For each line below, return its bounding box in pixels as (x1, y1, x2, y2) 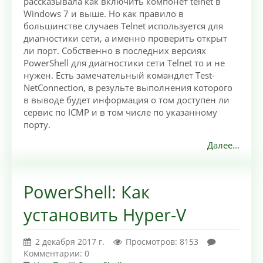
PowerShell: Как (23, 181, 150, 204)
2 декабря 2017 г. (35, 236, 104, 248)
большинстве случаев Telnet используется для (23, 20, 223, 32)
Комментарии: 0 (23, 248, 89, 259)
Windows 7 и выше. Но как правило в (23, 8, 184, 20)
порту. (23, 119, 50, 131)
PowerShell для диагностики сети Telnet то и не (23, 57, 225, 69)
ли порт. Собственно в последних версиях (23, 45, 206, 57)
